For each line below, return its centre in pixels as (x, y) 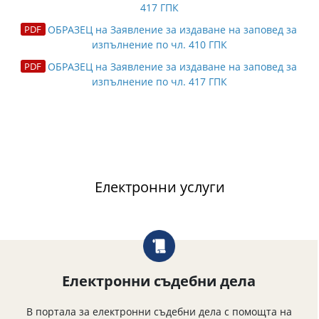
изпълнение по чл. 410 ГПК (159, 45)
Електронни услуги (159, 187)
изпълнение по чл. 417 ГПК (159, 82)
